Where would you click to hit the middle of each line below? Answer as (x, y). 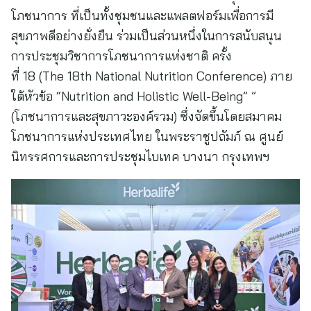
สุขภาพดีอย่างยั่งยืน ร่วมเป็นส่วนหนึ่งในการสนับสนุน (146, 36)
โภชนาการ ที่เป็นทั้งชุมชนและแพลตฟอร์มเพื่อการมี (142, 16)
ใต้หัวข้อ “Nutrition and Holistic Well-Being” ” (134, 96)
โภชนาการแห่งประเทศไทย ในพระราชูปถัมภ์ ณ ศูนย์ (147, 136)
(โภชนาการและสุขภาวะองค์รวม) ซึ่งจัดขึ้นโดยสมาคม (146, 116)
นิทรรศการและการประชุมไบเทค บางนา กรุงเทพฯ (140, 157)
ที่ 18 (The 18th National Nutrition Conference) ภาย (152, 76)
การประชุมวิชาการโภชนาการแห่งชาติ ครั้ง (121, 56)
